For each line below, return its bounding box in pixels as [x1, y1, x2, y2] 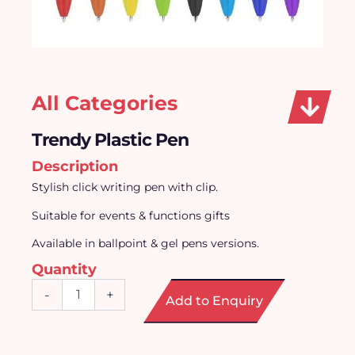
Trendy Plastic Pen [32, 129, 189, 151]
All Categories [32, 91, 177, 115]
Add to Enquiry [166, 292, 264, 308]
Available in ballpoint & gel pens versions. [32, 236, 262, 250]
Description [32, 158, 118, 175]
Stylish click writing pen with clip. [32, 180, 218, 194]
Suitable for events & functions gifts [32, 208, 230, 223]
